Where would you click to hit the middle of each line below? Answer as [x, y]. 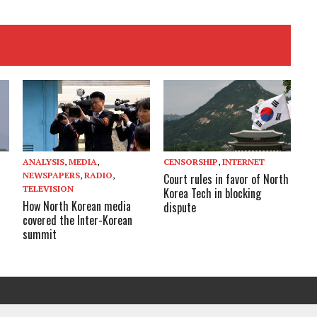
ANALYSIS [44, 162]
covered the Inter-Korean [78, 220]
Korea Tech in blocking [213, 194]
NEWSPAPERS [52, 175]
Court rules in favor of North [226, 179]
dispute [180, 208]
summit [40, 235]
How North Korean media [77, 206]
